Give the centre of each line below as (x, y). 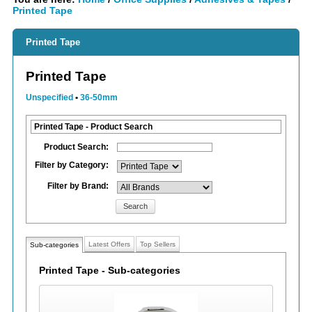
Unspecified (49, 97)
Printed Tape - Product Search (93, 127)
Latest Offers (109, 244)
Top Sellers (158, 244)
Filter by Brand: (78, 186)
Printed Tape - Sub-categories (110, 271)
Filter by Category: (72, 165)
